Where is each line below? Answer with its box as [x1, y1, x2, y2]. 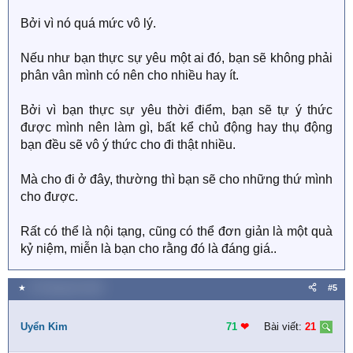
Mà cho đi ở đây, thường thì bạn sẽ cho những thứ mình [20, 173, 333, 186]
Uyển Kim [20, 321, 68, 333]
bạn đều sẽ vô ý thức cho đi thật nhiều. [20, 138, 236, 151]
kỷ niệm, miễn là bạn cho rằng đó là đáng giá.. [20, 242, 277, 255]
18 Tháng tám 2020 [28, 283, 102, 292]
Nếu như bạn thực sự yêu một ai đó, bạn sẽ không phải [20, 51, 333, 65]
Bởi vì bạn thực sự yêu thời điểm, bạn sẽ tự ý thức [20, 103, 333, 117]
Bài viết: [261, 321, 305, 333]
